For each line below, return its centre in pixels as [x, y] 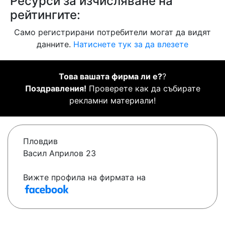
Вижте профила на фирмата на [84, 178]
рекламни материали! [113, 101]
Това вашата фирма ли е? [110, 77]
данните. [55, 44]
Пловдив [40, 141]
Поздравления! [55, 89]
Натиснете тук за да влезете [131, 44]
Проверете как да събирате [143, 89]
